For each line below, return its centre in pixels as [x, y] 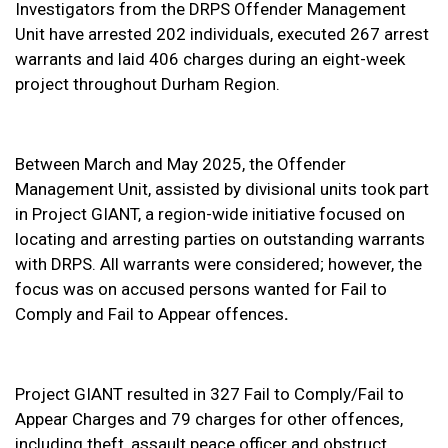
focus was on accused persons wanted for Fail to [201, 289]
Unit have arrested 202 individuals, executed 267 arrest [222, 34]
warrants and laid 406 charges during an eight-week [210, 59]
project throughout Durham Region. [147, 84]
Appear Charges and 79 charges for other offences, [209, 419]
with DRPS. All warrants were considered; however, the [218, 264]
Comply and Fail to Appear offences [149, 314]
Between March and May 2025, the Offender [180, 164]
